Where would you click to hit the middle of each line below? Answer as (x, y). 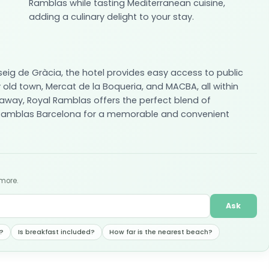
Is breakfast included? (57, 232)
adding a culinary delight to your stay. (111, 17)
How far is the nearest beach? (161, 232)
